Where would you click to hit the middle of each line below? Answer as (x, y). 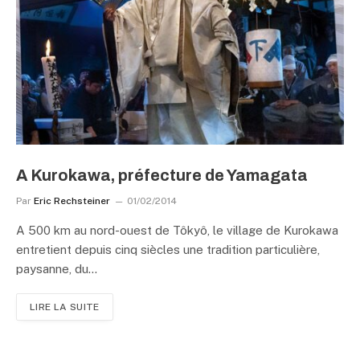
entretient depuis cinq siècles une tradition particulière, (168, 250)
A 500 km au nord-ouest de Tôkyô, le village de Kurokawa (177, 230)
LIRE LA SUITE (65, 307)
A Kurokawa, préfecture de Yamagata (162, 175)
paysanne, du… (57, 269)
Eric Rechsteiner (72, 201)
